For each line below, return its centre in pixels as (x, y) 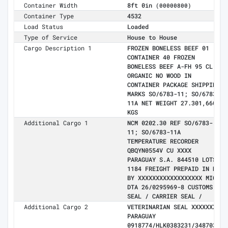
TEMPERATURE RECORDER (163, 141)
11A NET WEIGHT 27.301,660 (172, 103)
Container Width (51, 5)
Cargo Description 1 (58, 48)
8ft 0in (141, 5)
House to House (152, 37)
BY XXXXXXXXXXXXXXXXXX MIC (172, 178)
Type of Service (51, 37)
